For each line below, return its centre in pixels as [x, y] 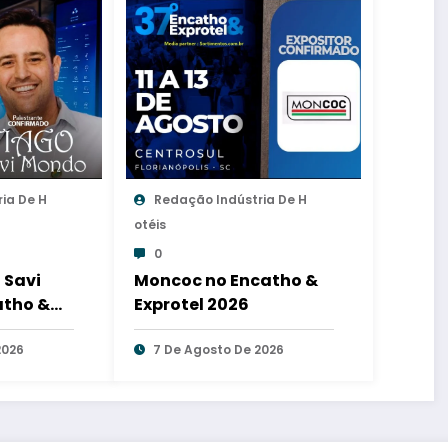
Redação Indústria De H [230, 199]
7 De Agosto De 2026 [218, 349]
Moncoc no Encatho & [225, 280]
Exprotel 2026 [191, 304]
